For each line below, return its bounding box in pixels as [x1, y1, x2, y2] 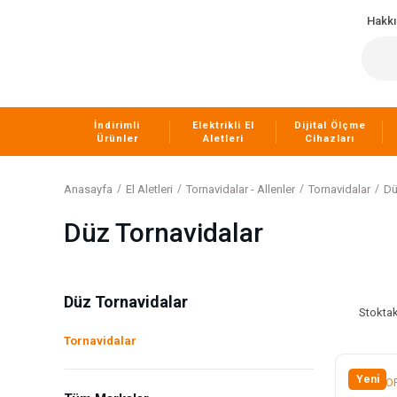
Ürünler [96, 132, 138, 144]
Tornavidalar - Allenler [186, 183, 295, 196]
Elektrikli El [192, 119, 254, 131]
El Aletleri [126, 183, 173, 196]
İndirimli [94, 119, 140, 131]
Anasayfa [64, 183, 113, 196]
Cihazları [305, 132, 354, 144]
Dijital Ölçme [293, 119, 366, 131]
